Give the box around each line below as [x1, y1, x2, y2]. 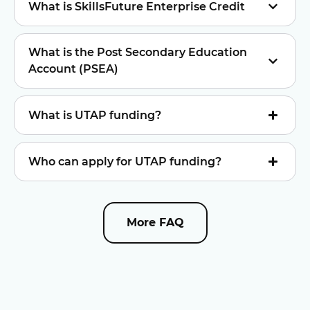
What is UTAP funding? [28, 108, 161, 122]
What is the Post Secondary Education [28, 46, 247, 59]
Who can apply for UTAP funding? [28, 154, 221, 168]
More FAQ [126, 216, 184, 229]
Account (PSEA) [28, 62, 118, 75]
